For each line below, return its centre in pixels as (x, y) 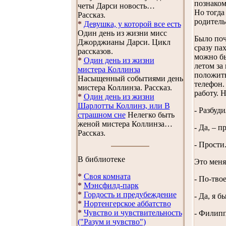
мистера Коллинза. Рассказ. (125, 88)
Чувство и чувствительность (133, 213)
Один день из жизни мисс (122, 33)
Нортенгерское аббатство (127, 204)
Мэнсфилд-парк (111, 185)
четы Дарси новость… (116, 6)
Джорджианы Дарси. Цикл (124, 42)
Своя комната (107, 176)
